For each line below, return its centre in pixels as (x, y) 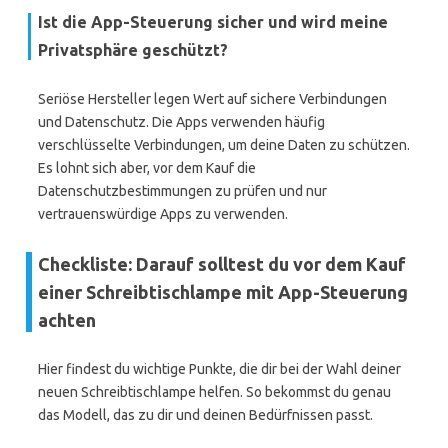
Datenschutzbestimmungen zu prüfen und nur (182, 191)
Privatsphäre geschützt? (133, 50)
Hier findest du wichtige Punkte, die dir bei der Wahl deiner (219, 369)
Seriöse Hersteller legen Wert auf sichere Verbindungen (212, 99)
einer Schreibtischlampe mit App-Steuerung (223, 292)
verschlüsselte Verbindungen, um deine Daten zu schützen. (224, 145)
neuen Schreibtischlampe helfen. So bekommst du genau (214, 392)
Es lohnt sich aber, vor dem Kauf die (147, 168)
